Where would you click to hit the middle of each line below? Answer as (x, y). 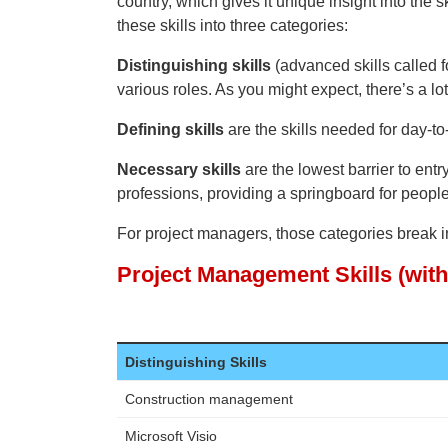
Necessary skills (179, 169)
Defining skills (170, 129)
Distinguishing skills (194, 65)
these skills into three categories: (232, 25)
